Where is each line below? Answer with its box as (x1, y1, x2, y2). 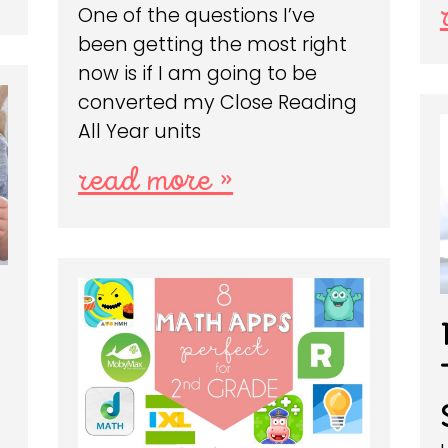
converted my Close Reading (78, 89, 358, 117)
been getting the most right (78, 31, 348, 59)
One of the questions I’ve (78, 2, 316, 30)
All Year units (78, 118, 202, 146)
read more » (78, 164, 234, 200)
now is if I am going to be (78, 60, 318, 88)
